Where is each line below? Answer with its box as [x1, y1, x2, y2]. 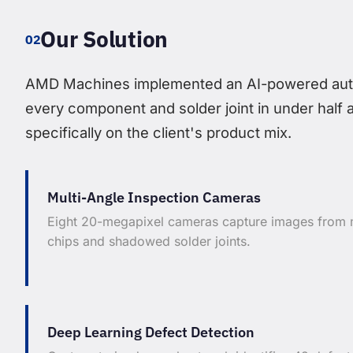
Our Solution [40, 24, 169, 54]
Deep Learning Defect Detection [47, 323, 255, 342]
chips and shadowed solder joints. [47, 233, 251, 250]
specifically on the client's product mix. [25, 124, 292, 142]
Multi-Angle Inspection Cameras [47, 188, 261, 207]
